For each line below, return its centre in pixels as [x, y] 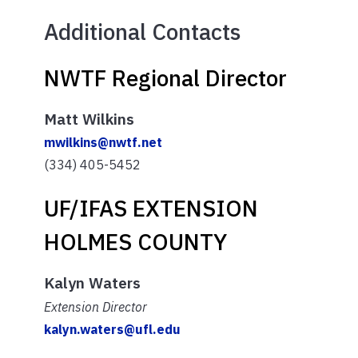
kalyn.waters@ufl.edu [112, 329]
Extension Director [95, 306]
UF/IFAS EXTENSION [151, 208]
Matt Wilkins [89, 118]
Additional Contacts [142, 31]
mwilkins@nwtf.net [103, 142]
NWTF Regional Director [165, 78]
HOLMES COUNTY [135, 241]
